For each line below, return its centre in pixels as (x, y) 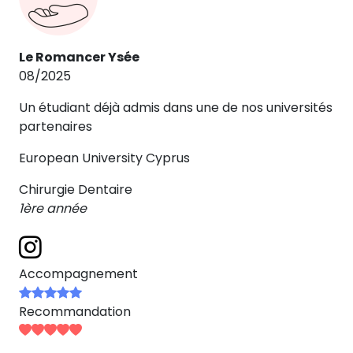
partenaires (56, 126)
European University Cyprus (104, 158)
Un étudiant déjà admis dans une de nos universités (176, 108)
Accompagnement (78, 274)
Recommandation (75, 312)
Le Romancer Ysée (79, 57)
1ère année (53, 208)
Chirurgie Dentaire (76, 190)
